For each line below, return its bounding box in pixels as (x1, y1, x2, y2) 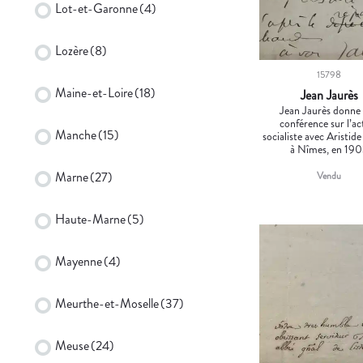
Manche (55, 125, 96, 144)
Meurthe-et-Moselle (55, 293, 159, 313)
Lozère (55, 41, 88, 60)
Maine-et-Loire (55, 83, 133, 102)
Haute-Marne (55, 209, 126, 228)
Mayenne (55, 251, 102, 271)
